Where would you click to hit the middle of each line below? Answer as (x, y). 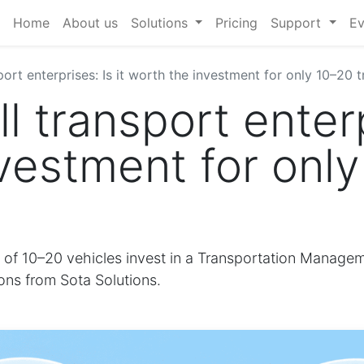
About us (90, 23)
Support (296, 23)
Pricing (237, 23)
